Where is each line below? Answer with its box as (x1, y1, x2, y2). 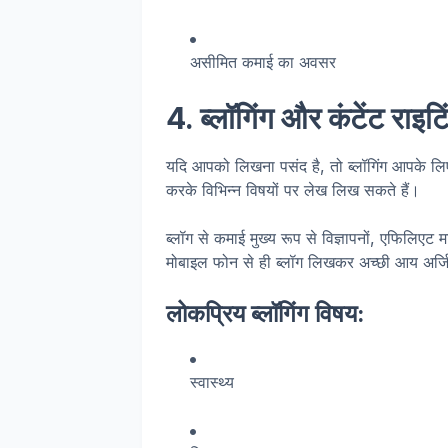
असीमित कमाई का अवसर (190, 52, 336, 72)
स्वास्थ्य (190, 372, 234, 392)
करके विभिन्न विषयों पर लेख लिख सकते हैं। (166, 180, 420, 200)
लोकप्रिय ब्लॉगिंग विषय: (166, 299, 365, 328)
